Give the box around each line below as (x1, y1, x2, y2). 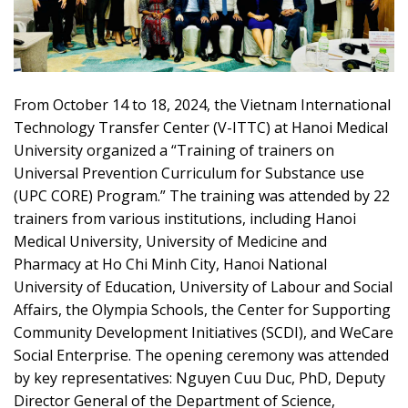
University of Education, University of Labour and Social (14, 276, 393, 297)
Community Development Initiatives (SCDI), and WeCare (14, 321, 393, 342)
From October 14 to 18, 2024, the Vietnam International (14, 94, 391, 115)
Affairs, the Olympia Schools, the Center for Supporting (14, 299, 391, 320)
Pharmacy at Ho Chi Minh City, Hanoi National (14, 253, 327, 274)
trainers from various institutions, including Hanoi (14, 208, 356, 229)
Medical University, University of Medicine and (14, 230, 327, 251)
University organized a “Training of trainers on (14, 139, 334, 160)
